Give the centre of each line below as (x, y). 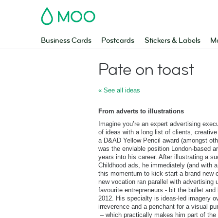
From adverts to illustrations (141, 111)
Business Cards (66, 41)
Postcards (118, 41)
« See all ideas (119, 90)
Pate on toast (146, 70)
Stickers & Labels (172, 41)
